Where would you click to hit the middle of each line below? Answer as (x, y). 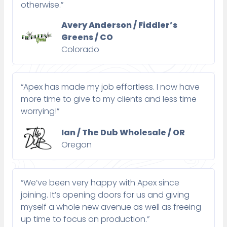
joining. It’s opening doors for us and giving (105, 195)
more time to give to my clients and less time (109, 99)
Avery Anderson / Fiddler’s (119, 25)
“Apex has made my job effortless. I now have (110, 87)
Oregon (77, 144)
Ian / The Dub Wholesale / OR (123, 132)
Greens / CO (87, 37)
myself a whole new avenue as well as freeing (111, 207)
